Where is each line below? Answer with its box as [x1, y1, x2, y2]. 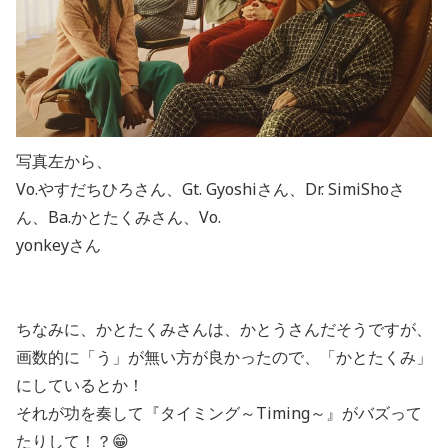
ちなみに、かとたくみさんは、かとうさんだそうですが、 [16, 317, 432, 340]
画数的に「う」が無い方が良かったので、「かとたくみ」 [16, 345, 432, 368]
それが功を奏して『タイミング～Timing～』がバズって [16, 401, 422, 424]
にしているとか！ [16, 373, 144, 396]
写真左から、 [16, 149, 112, 172]
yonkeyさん [16, 233, 101, 256]
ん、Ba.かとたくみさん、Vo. [16, 205, 221, 228]
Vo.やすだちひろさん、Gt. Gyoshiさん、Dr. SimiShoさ [16, 177, 405, 200]
